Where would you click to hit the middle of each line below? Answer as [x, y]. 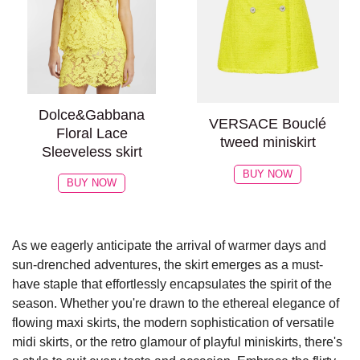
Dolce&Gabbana [92, 115]
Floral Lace [92, 133]
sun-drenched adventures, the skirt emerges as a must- [168, 265]
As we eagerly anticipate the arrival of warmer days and [169, 246]
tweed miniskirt [268, 143]
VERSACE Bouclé [268, 124]
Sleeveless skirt [92, 151]
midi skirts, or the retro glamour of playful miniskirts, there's [177, 342]
